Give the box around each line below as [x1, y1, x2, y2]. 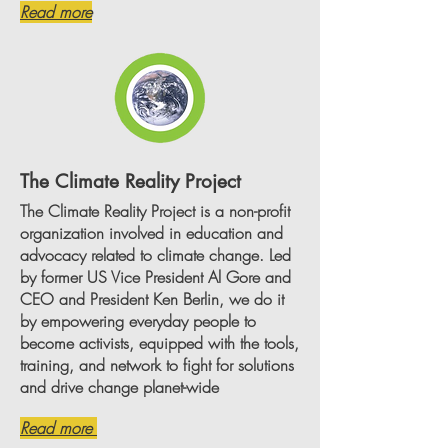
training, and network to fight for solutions [20, 354, 294, 376]
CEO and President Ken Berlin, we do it [20, 288, 284, 310]
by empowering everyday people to [20, 310, 256, 332]
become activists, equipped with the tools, [20, 332, 299, 354]
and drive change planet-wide [20, 376, 219, 398]
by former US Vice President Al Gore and [20, 266, 291, 288]
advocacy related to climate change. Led [20, 244, 291, 266]
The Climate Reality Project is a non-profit [20, 200, 290, 222]
